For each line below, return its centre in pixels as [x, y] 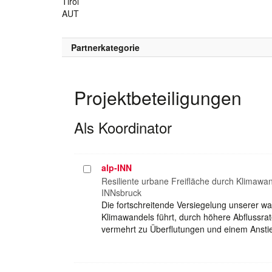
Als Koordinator [123, 127]
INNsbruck [121, 192]
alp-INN [117, 167]
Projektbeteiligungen [158, 97]
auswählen [105, 181]
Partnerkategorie [105, 47]
